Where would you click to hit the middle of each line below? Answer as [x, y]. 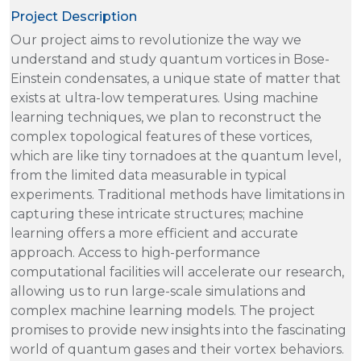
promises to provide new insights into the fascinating [178, 330]
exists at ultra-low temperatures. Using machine [164, 98]
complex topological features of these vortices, [161, 136]
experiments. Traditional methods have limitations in [178, 194]
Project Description [74, 16]
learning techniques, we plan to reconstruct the [166, 117]
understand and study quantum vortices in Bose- [170, 59]
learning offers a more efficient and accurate [154, 233]
